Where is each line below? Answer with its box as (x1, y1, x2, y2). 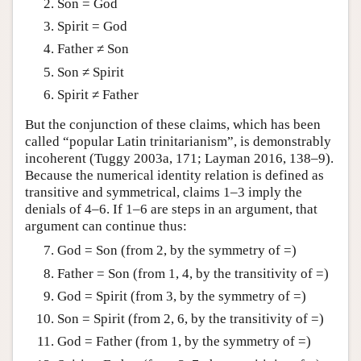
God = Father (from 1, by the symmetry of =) (57, 334, 311, 350)
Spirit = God (57, 19, 127, 35)
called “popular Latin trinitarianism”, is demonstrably (25, 134, 331, 150)
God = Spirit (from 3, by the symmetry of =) (57, 288, 306, 304)
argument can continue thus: (25, 218, 187, 234)
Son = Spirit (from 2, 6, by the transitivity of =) (57, 311, 324, 327)
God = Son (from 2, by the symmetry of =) (57, 243, 297, 259)
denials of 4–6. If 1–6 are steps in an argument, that (25, 201, 317, 218)
